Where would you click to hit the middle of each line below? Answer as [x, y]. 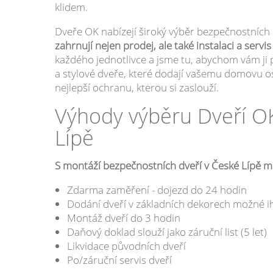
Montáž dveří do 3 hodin [123, 218]
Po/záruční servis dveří [119, 260]
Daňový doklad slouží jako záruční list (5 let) [167, 232]
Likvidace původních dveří [126, 246]
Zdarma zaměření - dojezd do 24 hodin [157, 190]
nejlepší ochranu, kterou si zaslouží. [136, 87]
